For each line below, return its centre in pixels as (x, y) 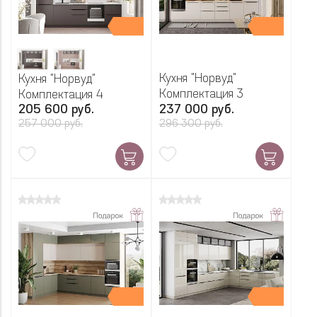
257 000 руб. (51, 125)
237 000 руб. (196, 110)
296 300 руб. (191, 125)
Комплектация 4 (61, 96)
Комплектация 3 (201, 95)
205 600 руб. (56, 110)
